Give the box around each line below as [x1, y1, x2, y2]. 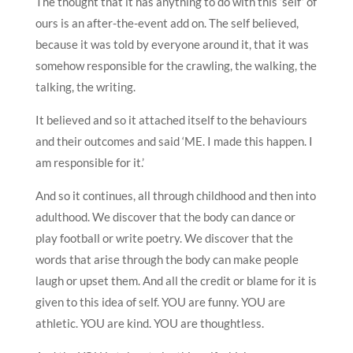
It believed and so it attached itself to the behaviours [35, 112, 307, 127]
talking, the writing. [35, 79, 136, 94]
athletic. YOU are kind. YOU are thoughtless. [35, 315, 264, 330]
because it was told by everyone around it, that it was [35, 36, 309, 51]
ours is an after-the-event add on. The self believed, [35, 15, 299, 30]
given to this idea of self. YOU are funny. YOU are [35, 294, 285, 309]
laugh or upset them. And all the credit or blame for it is [35, 273, 317, 288]
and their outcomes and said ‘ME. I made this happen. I [35, 133, 313, 148]
